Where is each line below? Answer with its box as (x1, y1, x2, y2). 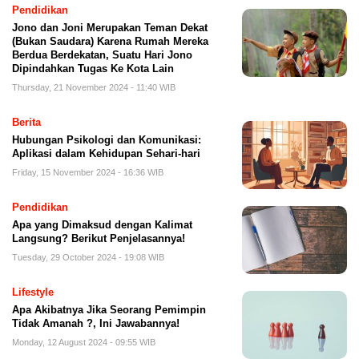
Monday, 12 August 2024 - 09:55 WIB (12, 337, 155, 348)
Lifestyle (12, 286, 54, 299)
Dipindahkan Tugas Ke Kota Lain (12, 63, 174, 75)
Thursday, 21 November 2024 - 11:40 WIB (12, 83, 175, 93)
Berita (12, 116, 41, 129)
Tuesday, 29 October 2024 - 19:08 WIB (12, 252, 164, 263)
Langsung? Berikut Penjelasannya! (12, 232, 185, 245)
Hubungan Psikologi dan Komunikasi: (12, 134, 201, 147)
